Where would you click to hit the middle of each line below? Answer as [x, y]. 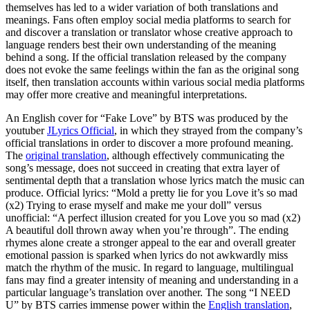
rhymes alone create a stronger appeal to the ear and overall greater [151, 242]
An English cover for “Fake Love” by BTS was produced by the [147, 118]
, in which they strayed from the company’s [208, 130]
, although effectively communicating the [195, 155]
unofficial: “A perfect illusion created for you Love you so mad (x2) [153, 217]
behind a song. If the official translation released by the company [146, 57]
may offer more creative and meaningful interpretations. [128, 94]
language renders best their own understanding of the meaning [141, 44]
